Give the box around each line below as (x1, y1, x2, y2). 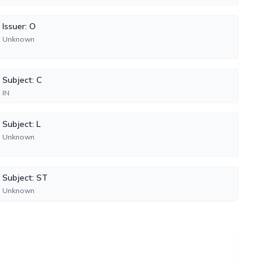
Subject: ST (2, 172, 48, 183)
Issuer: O (2, 21, 36, 32)
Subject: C (2, 74, 42, 85)
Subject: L (2, 119, 41, 129)
